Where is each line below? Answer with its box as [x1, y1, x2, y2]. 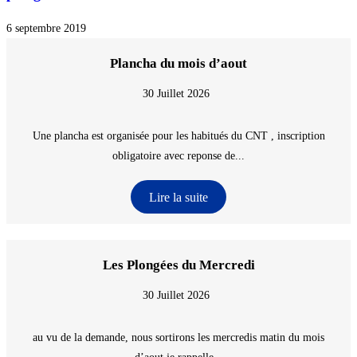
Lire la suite [149, 190, 208, 204]
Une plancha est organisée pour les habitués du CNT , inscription [32, 130, 325, 143]
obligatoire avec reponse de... [112, 150, 245, 163]
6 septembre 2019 [6, 22, 86, 35]
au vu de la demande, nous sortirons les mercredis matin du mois [33, 331, 324, 344]
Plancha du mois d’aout [110, 56, 247, 72]
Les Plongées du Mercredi [102, 257, 255, 273]
